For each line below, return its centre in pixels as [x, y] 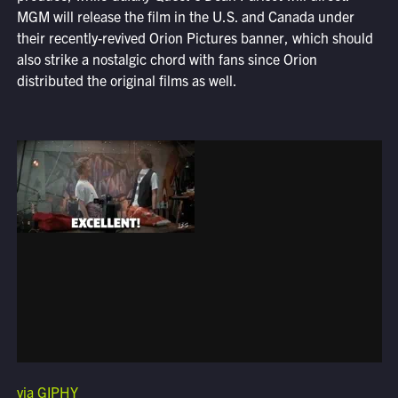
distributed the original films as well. [127, 80]
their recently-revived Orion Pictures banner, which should [195, 38]
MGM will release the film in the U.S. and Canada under [185, 16]
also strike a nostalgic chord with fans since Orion [167, 59]
